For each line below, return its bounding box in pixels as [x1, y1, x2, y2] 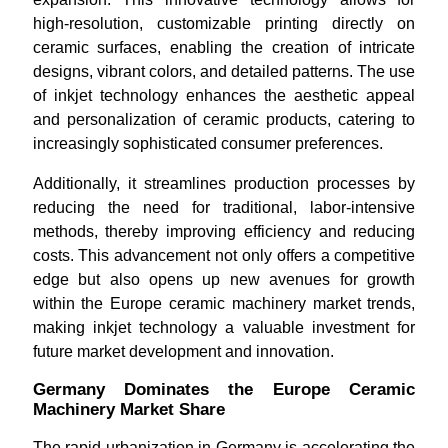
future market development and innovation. [32, 343, 334, 360]
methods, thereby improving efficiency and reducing [32, 223, 416, 240]
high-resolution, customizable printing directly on [32, 15, 416, 32]
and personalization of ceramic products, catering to [32, 111, 416, 128]
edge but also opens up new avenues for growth [32, 271, 416, 288]
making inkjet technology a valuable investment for [32, 319, 416, 336]
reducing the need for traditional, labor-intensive [32, 199, 416, 216]
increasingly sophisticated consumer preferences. [32, 135, 383, 152]
